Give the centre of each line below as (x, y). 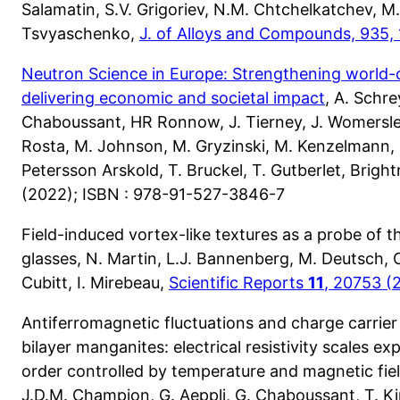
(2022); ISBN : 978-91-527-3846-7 (153, 194)
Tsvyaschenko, (80, 33)
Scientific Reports (238, 282)
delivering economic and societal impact (173, 97)
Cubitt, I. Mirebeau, (95, 282)
